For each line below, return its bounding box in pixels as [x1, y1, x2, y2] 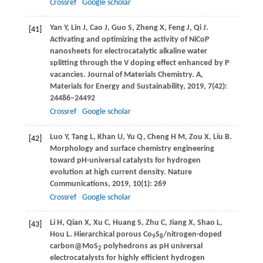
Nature [166, 168, 192, 177]
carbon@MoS [49, 242, 98, 251]
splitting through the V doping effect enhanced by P [49, 59, 229, 68]
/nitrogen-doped [163, 230, 222, 240]
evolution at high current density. [49, 168, 166, 177]
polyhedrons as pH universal [101, 242, 203, 251]
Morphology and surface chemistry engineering [49, 144, 214, 154]
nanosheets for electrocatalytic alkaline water [49, 47, 207, 56]
